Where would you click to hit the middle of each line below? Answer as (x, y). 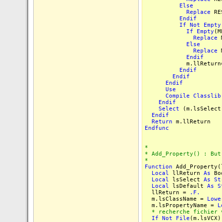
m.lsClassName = (176, 199)
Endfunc (157, 128)
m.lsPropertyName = (181, 205)
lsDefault (188, 186)
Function (159, 167)
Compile (178, 96)
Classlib (207, 96)
